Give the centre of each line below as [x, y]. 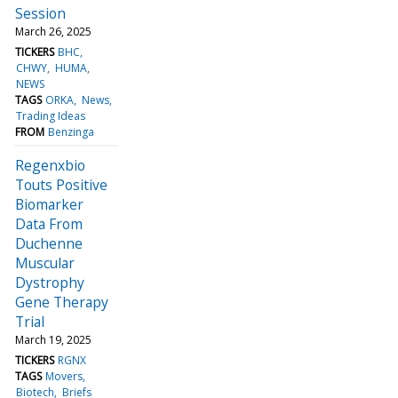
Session [40, 13]
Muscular [45, 263]
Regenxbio [50, 165]
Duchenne [49, 243]
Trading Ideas [51, 115]
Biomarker [49, 204]
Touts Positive [61, 184]
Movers [64, 376]
